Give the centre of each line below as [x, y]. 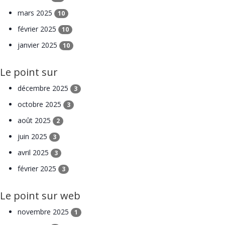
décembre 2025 [44, 88]
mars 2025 [36, 13]
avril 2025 [34, 153]
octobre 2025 [40, 104]
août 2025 [35, 121]
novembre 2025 [44, 212]
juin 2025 [33, 137]
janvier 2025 [38, 45]
